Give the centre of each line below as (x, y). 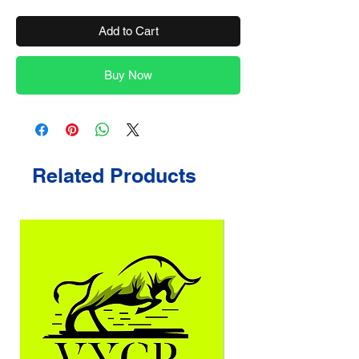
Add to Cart (128, 30)
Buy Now (128, 75)
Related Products (114, 175)
